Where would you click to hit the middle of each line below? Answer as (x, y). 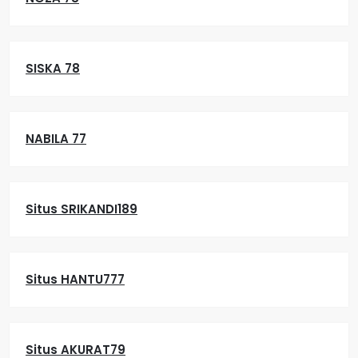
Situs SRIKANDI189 (82, 209)
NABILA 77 (56, 139)
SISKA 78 (53, 68)
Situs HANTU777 (75, 279)
